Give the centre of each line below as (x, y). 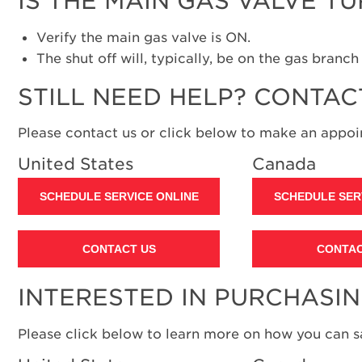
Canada (284, 164)
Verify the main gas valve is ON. (143, 37)
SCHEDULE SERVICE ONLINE (119, 197)
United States (76, 164)
